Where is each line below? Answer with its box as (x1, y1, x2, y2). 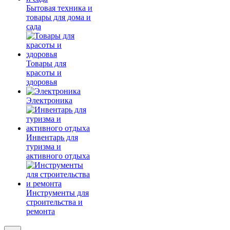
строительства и (26, 198, 83, 206)
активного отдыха (26, 151, 90, 160)
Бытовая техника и (26, 4, 92, 12)
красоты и (26, 68, 62, 77)
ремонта (26, 207, 55, 216)
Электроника (26, 96, 72, 105)
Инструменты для (26, 188, 89, 197)
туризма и (26, 142, 61, 151)
